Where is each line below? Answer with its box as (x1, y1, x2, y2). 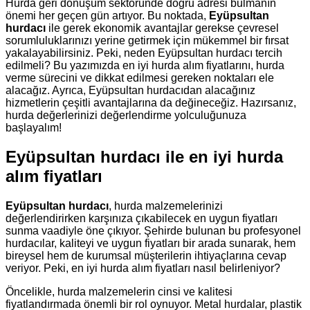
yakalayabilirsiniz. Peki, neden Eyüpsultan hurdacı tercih (6, 46, 282, 59)
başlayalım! (6, 121, 62, 134)
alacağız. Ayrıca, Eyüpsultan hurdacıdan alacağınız (6, 84, 255, 96)
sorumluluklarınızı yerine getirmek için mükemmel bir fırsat (6, 34, 289, 46)
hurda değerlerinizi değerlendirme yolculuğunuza (6, 109, 246, 121)
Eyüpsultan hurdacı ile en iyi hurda (6, 147, 283, 167)
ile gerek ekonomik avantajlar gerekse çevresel (46, 21, 279, 34)
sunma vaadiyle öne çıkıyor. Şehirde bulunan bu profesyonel (6, 225, 301, 237)
